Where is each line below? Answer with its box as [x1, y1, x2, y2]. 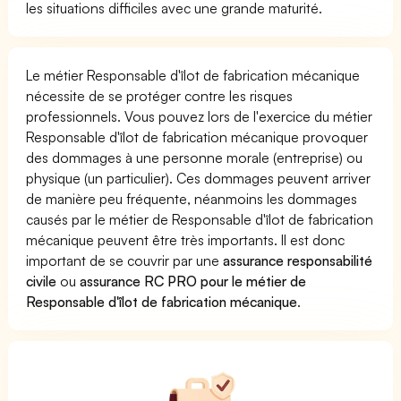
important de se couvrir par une [26, 251, 224, 269]
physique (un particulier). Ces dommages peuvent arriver [26, 168, 371, 187]
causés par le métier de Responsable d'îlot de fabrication [26, 209, 374, 228]
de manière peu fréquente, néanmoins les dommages [26, 189, 358, 208]
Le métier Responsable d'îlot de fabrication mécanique [26, 65, 361, 84]
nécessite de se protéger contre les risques [26, 86, 294, 105]
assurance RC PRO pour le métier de [80, 271, 307, 290]
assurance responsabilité [223, 251, 373, 269]
